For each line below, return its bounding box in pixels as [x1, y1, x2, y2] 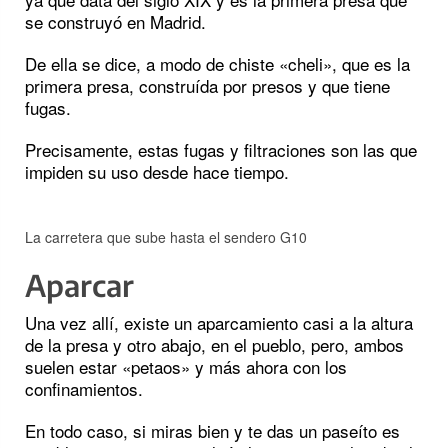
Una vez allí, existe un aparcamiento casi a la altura [25, 310, 413, 336]
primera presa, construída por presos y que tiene [25, 73, 390, 99]
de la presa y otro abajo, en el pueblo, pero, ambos [25, 332, 404, 358]
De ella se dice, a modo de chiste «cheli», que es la [25, 51, 410, 77]
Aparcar [25, 266, 134, 305]
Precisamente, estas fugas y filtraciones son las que [25, 137, 417, 163]
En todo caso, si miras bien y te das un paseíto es [25, 418, 400, 444]
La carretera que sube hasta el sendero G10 [25, 227, 307, 248]
